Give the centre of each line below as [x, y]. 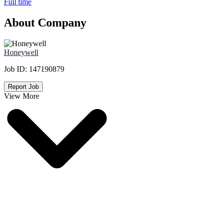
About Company [45, 23]
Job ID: [16, 69]
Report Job [23, 87]
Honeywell [21, 53]
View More [22, 96]
